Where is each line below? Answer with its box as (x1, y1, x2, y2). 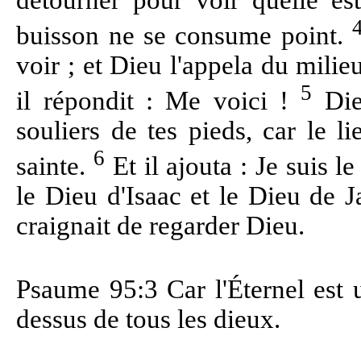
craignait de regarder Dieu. (16, 210, 305, 240)
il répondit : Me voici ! (16, 85, 301, 115)
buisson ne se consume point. (16, 21, 352, 51)
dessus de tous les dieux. (16, 304, 281, 334)
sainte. (16, 151, 94, 180)
